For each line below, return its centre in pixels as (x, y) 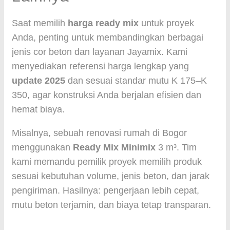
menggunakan (42, 147)
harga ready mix (103, 23)
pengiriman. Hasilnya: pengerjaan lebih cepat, (106, 190)
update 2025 (39, 81)
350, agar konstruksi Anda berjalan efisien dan (107, 95)
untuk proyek (166, 23)
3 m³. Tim (176, 147)
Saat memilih (40, 23)
